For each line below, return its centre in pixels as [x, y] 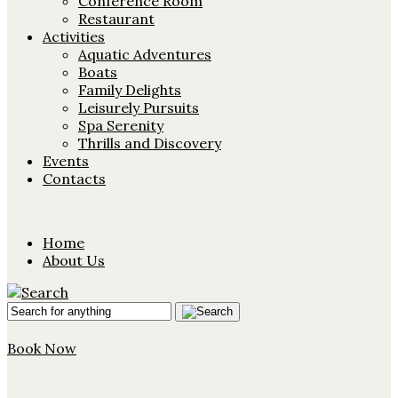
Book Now [42, 348]
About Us [74, 260]
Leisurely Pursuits [139, 107]
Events [66, 161]
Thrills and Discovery [150, 143]
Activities [74, 36]
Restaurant [116, 19]
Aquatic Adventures [145, 54]
